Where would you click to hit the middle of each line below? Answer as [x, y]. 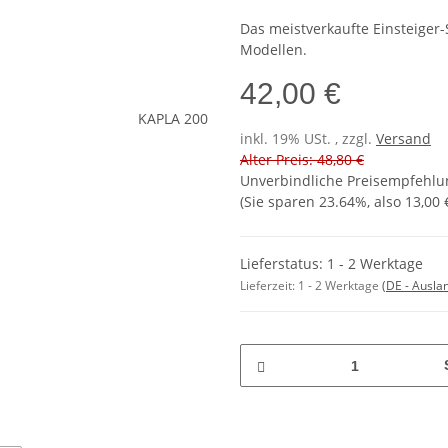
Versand [403, 139]
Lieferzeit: [269, 286]
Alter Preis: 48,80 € [302, 160]
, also [386, 202]
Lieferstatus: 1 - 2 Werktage [331, 264]
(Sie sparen [279, 202]
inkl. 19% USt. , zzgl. [308, 139]
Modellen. [273, 50]
